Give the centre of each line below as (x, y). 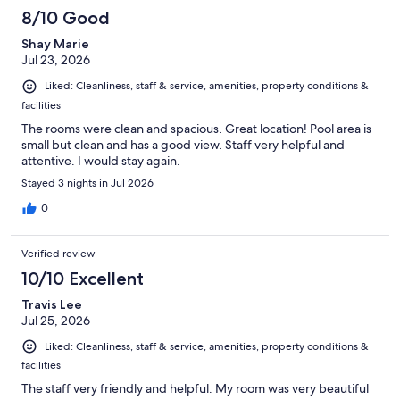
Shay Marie (55, 44)
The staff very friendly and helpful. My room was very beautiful (195, 388)
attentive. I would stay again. (101, 160)
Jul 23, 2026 (56, 60)
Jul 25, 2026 (56, 320)
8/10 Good (66, 18)
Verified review (58, 253)
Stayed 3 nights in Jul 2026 (87, 183)
